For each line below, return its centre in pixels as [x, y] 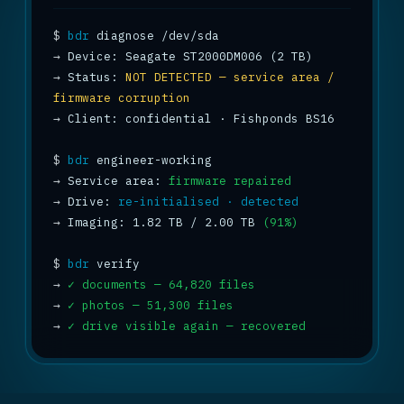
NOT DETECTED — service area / [230, 77]
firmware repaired [230, 180]
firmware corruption [122, 97]
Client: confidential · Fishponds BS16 [197, 118]
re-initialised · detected [208, 201]
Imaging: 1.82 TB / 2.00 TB [161, 222]
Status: [93, 77]
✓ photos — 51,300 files [151, 305]
